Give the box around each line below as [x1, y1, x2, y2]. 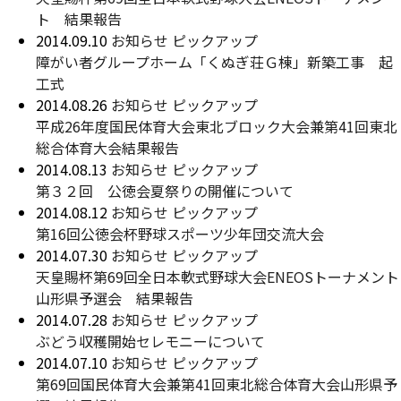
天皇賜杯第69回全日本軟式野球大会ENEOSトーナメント [36, 266, 399, 287]
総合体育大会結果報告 [36, 137, 179, 158]
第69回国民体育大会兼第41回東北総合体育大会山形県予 [36, 373, 397, 395]
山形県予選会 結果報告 [36, 287, 193, 309]
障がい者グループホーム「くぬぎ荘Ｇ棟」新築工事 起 [36, 51, 393, 73]
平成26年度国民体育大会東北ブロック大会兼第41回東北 [36, 115, 397, 137]
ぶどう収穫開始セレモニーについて [36, 330, 265, 352]
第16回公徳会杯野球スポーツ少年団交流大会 [36, 223, 324, 244]
